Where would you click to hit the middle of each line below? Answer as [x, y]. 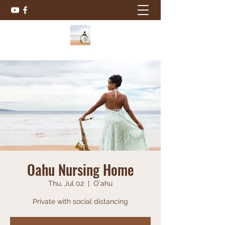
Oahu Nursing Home [80, 170]
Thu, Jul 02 [66, 183]
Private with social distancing [80, 201]
